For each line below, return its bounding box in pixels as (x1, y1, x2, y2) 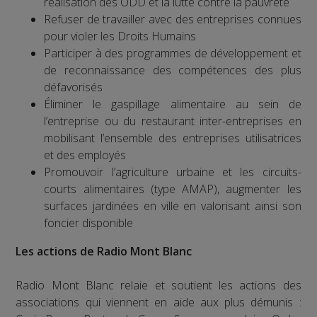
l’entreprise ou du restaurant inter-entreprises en (44, 113, 301, 129)
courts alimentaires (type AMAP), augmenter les (44, 180, 301, 197)
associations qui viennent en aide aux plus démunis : (16, 294, 301, 310)
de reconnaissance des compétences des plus (44, 62, 301, 78)
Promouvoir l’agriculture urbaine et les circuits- (44, 163, 301, 180)
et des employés (44, 146, 127, 163)
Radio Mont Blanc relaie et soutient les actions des (16, 277, 301, 293)
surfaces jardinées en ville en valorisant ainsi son (44, 197, 301, 214)
